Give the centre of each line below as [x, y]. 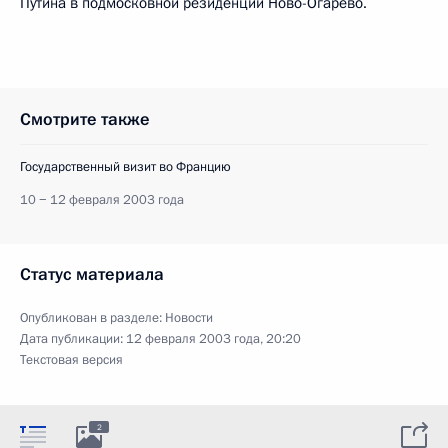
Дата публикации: [73, 338]
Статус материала [92, 274]
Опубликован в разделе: [92, 317]
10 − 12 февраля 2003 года [102, 199]
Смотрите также [85, 119]
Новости [189, 317]
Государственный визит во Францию [125, 166]
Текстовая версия [71, 359]
